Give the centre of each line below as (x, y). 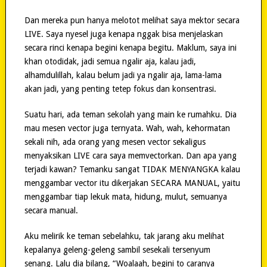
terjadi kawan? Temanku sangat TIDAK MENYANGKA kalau (132, 169)
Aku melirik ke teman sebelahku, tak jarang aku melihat (124, 236)
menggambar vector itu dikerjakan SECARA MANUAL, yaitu (132, 183)
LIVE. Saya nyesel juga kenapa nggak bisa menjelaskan (123, 34)
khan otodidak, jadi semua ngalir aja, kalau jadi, (110, 61)
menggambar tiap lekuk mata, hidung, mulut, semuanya (125, 196)
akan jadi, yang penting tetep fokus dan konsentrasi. (120, 89)
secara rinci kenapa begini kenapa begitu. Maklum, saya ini (130, 47)
